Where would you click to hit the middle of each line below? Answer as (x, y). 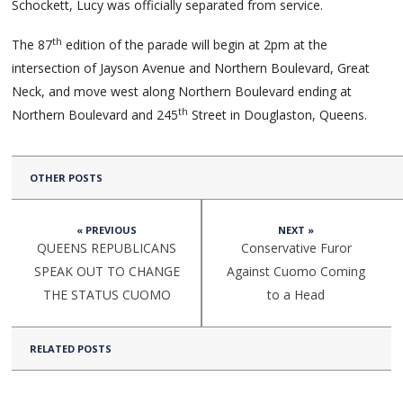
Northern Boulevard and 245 (95, 114)
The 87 (32, 44)
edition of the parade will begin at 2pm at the (195, 44)
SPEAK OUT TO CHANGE (107, 271)
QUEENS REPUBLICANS (107, 247)
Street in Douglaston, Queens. (278, 114)
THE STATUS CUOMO (107, 294)
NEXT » (296, 229)
